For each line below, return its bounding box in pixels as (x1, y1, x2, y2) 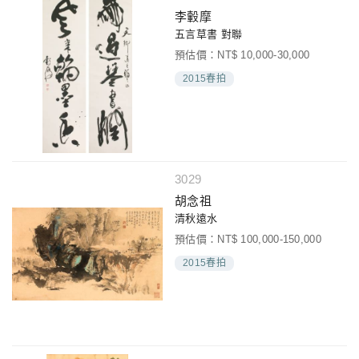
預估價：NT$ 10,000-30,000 (175, 48, 310, 61)
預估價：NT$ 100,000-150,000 (175, 232, 321, 245)
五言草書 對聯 (175, 27, 243, 40)
